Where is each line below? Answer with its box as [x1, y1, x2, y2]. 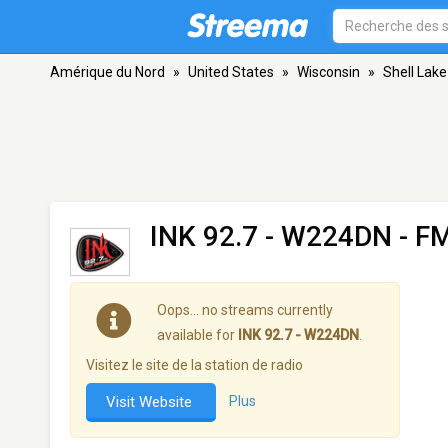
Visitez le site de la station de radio [86, 357, 303, 374]
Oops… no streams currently [157, 302, 333, 319]
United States [188, 64, 274, 80]
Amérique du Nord [50, 64, 165, 80]
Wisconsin [297, 64, 360, 80]
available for [157, 327, 238, 344]
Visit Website [106, 393, 196, 412]
